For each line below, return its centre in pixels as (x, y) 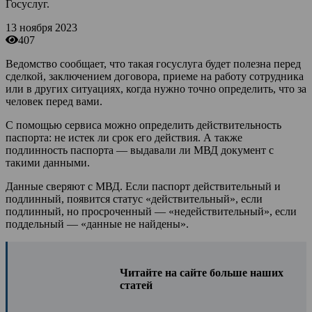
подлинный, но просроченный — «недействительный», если (151, 211)
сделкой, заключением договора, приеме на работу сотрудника (155, 76)
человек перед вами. (55, 101)
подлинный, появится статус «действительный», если (134, 198)
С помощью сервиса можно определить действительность (143, 125)
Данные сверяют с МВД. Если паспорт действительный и (143, 186)
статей (136, 285)
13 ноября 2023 (41, 27)
